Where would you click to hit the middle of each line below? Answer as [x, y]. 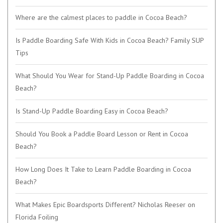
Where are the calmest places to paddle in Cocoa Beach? [101, 18]
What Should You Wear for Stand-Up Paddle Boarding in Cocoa [110, 76]
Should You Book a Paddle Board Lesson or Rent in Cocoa [102, 134]
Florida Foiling [37, 217]
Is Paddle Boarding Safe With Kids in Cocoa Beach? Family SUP [110, 41]
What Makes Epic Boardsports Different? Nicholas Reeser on [105, 205]
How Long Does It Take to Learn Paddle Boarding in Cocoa [103, 169]
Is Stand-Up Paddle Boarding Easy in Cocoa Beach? [92, 111]
